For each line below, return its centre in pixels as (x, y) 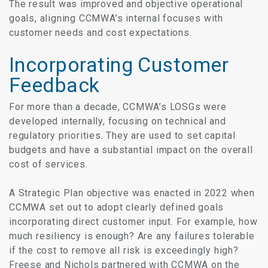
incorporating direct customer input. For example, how (133, 221)
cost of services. (48, 164)
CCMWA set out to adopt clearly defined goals (117, 207)
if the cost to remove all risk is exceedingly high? (124, 250)
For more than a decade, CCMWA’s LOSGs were (118, 106)
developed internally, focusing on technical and (118, 121)
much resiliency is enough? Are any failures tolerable (132, 236)
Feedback (54, 85)
